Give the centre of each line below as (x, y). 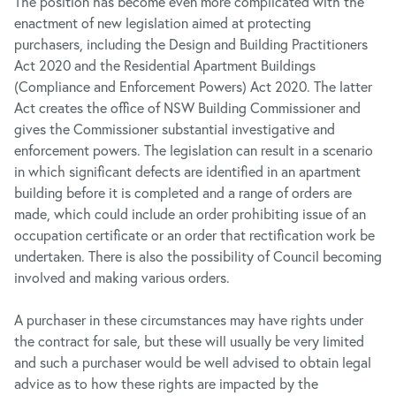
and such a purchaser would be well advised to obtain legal (193, 362)
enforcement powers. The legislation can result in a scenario (194, 150)
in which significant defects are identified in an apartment (187, 171)
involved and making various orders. (122, 277)
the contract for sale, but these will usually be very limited (189, 341)
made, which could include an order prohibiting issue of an (190, 213)
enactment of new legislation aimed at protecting (163, 23)
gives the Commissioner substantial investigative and (175, 129)
